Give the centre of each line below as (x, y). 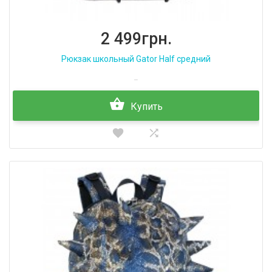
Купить (147, 107)
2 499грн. (136, 39)
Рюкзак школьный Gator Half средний (136, 59)
